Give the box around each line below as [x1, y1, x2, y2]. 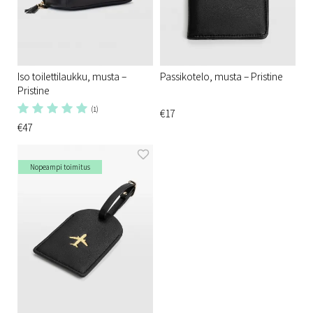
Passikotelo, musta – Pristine [160, 69, 283, 84]
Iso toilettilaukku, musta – [17, 69, 126, 84]
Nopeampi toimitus [30, 161, 90, 173]
